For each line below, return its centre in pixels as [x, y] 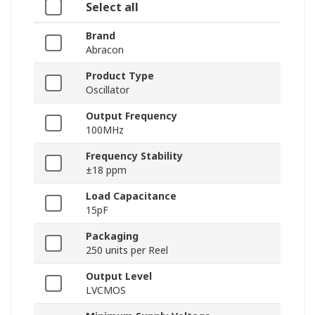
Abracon [105, 50]
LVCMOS [106, 290]
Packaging [112, 236]
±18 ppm [106, 170]
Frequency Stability [134, 156]
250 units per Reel [127, 250]
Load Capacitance [131, 196]
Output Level [119, 276]
